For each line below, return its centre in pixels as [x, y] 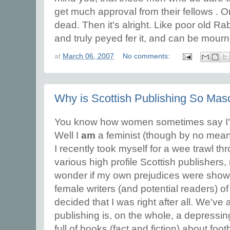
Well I [68, 136]
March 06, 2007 [88, 56]
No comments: [148, 56]
